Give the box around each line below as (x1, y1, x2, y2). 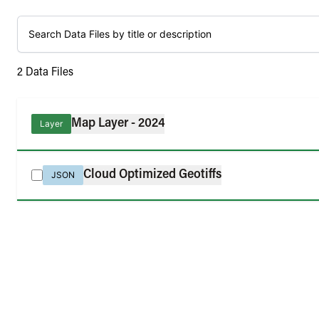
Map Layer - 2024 (71, 117, 164, 130)
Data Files (23, 66, 73, 78)
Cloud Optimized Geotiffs (83, 168, 221, 182)
